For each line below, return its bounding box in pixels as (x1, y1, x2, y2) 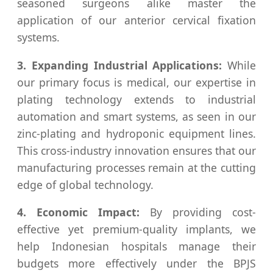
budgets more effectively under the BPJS (17, 256, 256, 271)
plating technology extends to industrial (17, 91, 256, 107)
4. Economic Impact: (17, 205, 140, 220)
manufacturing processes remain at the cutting (17, 160, 256, 175)
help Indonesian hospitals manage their (17, 239, 256, 254)
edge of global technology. (17, 177, 154, 192)
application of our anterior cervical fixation (17, 12, 256, 27)
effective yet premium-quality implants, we (17, 222, 256, 237)
